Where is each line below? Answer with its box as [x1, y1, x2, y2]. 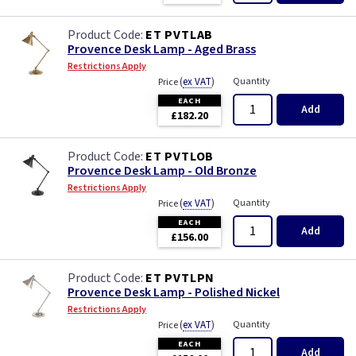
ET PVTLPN [145, 269, 215, 288]
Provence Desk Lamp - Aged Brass [68, 41, 256, 59]
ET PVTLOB [145, 148, 215, 166]
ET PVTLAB [145, 26, 214, 44]
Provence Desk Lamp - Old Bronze [68, 162, 257, 180]
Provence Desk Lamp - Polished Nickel [68, 284, 280, 302]
